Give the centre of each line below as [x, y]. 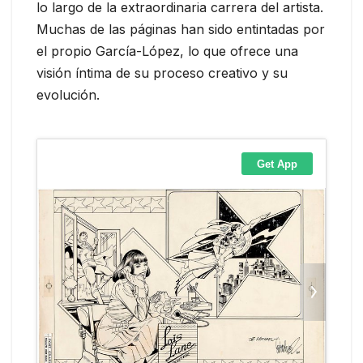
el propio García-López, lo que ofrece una [167, 51]
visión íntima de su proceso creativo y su [162, 73]
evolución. [68, 95]
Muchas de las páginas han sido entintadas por [181, 30]
